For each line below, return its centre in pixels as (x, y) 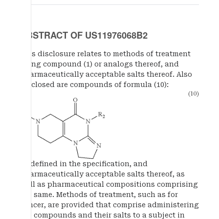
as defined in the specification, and (84, 164)
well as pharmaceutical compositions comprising (109, 184)
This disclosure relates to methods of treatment (105, 54)
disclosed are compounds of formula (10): (94, 85)
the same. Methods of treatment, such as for (99, 194)
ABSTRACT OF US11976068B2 (84, 35)
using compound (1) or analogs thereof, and (99, 64)
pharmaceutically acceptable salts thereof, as (102, 174)
